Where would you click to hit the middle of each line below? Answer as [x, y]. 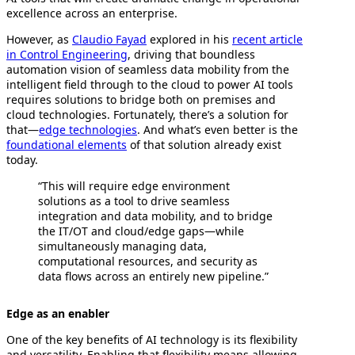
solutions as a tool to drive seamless [134, 200]
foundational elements [67, 144]
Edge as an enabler [58, 313]
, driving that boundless [191, 54]
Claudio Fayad [109, 39]
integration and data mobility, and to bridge [155, 216]
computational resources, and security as [148, 261]
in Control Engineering [67, 54]
